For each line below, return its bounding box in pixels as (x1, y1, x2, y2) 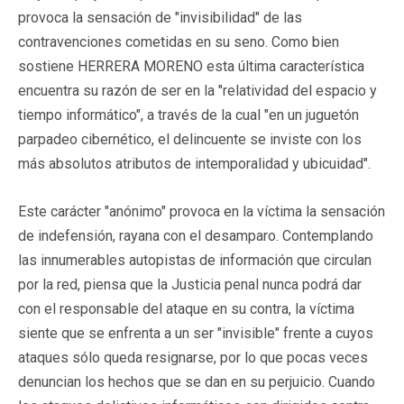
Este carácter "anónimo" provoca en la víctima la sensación (18, 202, 385, 220)
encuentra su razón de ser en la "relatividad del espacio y (18, 81, 377, 99)
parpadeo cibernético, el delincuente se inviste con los (18, 130, 362, 148)
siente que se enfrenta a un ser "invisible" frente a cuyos (18, 324, 373, 342)
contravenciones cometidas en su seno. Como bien (18, 32, 339, 50)
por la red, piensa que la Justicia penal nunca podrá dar (18, 275, 362, 293)
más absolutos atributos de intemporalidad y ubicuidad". (18, 154, 371, 172)
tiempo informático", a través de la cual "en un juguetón (18, 106, 359, 124)
